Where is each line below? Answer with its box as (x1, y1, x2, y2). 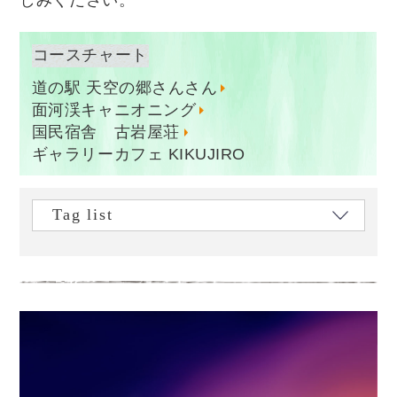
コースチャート (32, 46, 148, 65)
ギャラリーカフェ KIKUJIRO (31, 144, 245, 163)
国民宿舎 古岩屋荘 (31, 122, 180, 141)
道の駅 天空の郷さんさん (31, 78, 218, 97)
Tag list (52, 206, 113, 224)
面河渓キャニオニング (31, 100, 197, 119)
